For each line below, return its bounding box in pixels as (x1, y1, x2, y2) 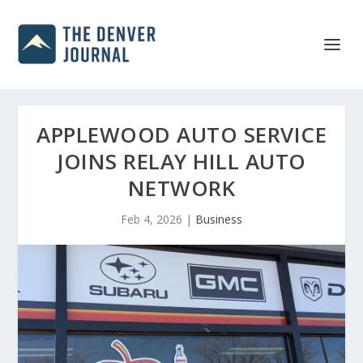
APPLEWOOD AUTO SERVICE (36, 120, 327, 149)
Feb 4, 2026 (121, 211, 182, 227)
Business (195, 211, 242, 227)
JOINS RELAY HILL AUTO (57, 147, 306, 176)
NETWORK (127, 173, 236, 203)
